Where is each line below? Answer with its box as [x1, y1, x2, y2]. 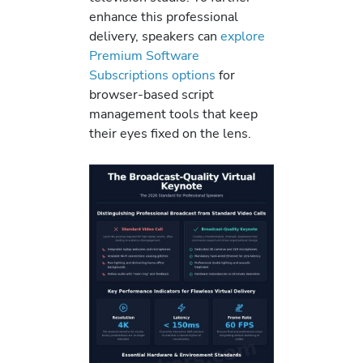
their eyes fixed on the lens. [89, 124, 251, 143]
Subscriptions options [89, 66, 216, 85]
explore [220, 27, 265, 46]
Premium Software [89, 46, 199, 66]
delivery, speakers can [89, 27, 220, 46]
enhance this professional [89, 7, 238, 27]
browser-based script [89, 85, 214, 105]
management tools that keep [89, 105, 258, 124]
